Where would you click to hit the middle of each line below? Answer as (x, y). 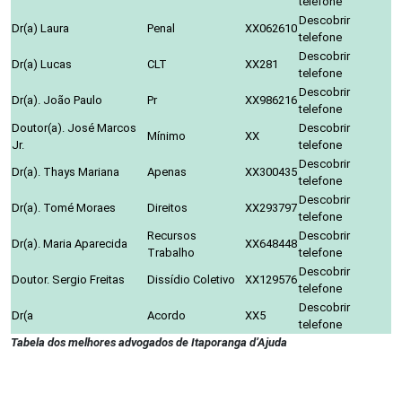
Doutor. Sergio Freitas (68, 279)
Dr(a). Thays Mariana (66, 171)
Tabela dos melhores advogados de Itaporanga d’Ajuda (149, 342)
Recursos (172, 235)
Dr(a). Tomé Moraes (64, 207)
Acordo (166, 315)
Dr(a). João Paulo (57, 100)
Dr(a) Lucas (42, 64)
